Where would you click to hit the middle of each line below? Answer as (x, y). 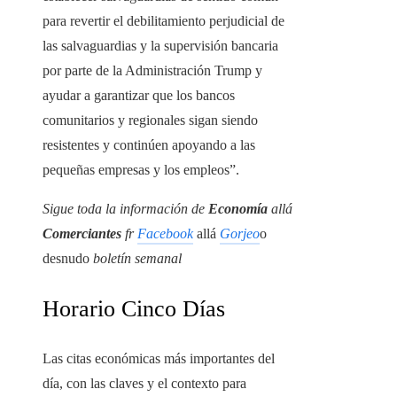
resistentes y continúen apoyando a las (149, 145)
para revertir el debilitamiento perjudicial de (163, 21)
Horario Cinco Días (134, 309)
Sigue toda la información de (125, 209)
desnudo (68, 259)
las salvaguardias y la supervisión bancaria (160, 46)
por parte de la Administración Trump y (152, 71)
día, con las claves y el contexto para (144, 384)
